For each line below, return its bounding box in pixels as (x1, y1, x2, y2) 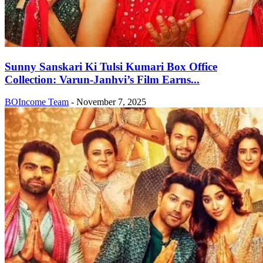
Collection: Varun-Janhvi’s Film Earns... (5, 73, 200, 86)
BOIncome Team (5, 97, 69, 107)
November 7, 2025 (76, 97, 146, 107)
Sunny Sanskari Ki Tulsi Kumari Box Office (5, 60, 217, 73)
